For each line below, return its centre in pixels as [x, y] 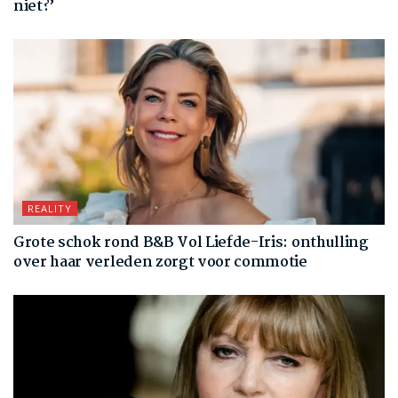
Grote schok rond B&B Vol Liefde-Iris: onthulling [191, 243]
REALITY [50, 208]
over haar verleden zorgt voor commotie [160, 262]
